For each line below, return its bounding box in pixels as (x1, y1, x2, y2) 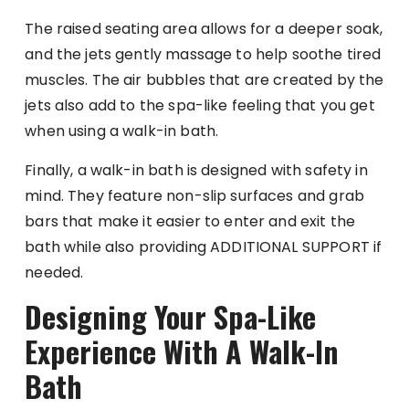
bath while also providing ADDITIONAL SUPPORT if (25, 236, 383, 257)
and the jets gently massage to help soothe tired (25, 44, 382, 65)
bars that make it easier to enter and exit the (25, 211, 356, 232)
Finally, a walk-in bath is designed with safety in (25, 160, 368, 181)
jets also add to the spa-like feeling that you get (25, 95, 375, 116)
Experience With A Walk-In (25, 330, 340, 372)
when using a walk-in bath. (25, 121, 219, 142)
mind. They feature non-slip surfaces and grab (25, 185, 364, 206)
